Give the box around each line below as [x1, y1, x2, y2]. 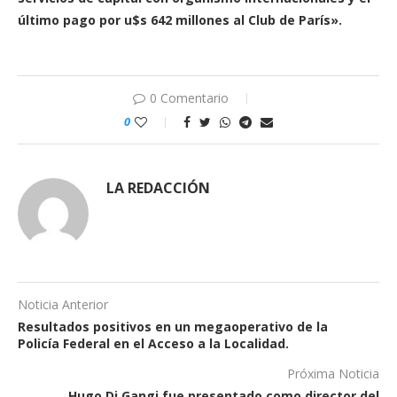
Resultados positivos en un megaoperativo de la [18, 317, 328, 335]
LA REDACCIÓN [106, 177, 210, 198]
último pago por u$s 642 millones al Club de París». [18, 11, 342, 28]
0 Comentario [149, 89, 229, 106]
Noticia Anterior [18, 295, 108, 313]
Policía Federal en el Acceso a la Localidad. [18, 334, 289, 352]
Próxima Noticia [287, 364, 379, 382]
